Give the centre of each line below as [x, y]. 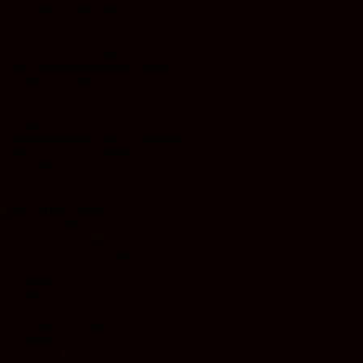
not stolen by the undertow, [76, 11]
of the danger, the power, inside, [88, 67]
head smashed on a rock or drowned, [100, 25]
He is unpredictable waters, [76, 325]
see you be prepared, [59, 239]
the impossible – [48, 224]
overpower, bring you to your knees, [99, 139]
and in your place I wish [68, 254]
